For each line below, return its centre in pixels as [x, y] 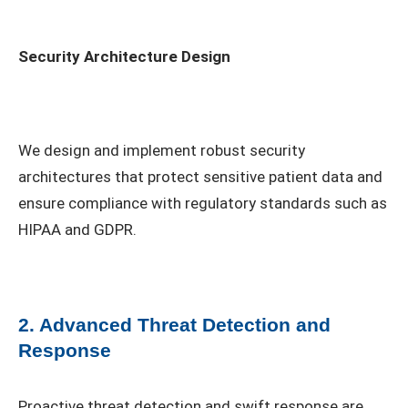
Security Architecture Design [124, 57]
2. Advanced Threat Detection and [174, 324]
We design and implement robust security [162, 150]
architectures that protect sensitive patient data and [200, 176]
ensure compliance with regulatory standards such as [203, 203]
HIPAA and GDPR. [77, 229]
